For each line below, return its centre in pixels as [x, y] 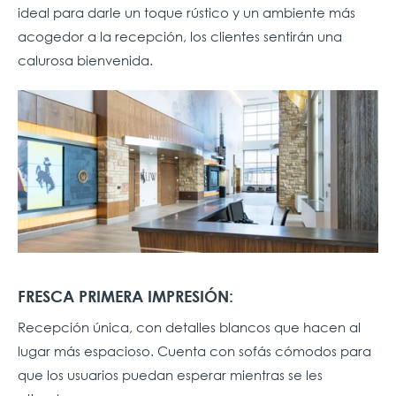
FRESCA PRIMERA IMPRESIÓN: [126, 296]
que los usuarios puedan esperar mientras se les [170, 374]
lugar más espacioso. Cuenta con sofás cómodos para [194, 350]
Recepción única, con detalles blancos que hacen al [189, 327]
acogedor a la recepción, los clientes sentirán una [180, 37]
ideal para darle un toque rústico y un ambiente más [187, 13]
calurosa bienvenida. [85, 61]
